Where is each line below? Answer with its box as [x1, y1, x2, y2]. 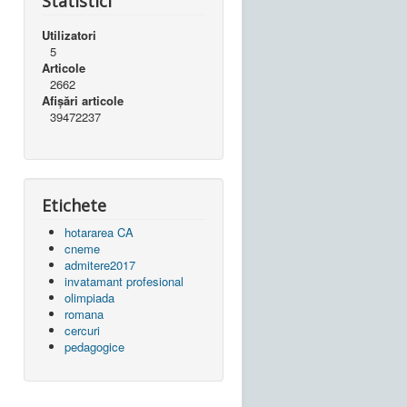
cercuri [65, 321, 100, 339]
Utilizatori [42, 25, 96, 44]
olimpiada [65, 288, 114, 306]
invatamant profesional [65, 272, 184, 290]
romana [65, 304, 104, 323]
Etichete [42, 194, 106, 216]
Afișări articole [42, 91, 124, 109]
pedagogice [65, 337, 124, 355]
